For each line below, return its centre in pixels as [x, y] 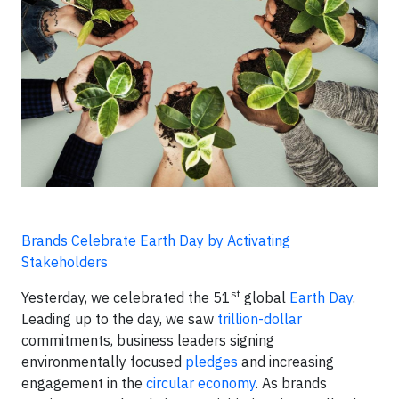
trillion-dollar [260, 319]
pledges [212, 362]
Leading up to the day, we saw [119, 319]
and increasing [286, 362]
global [265, 298]
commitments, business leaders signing [148, 341]
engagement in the [84, 383]
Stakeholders [65, 262]
